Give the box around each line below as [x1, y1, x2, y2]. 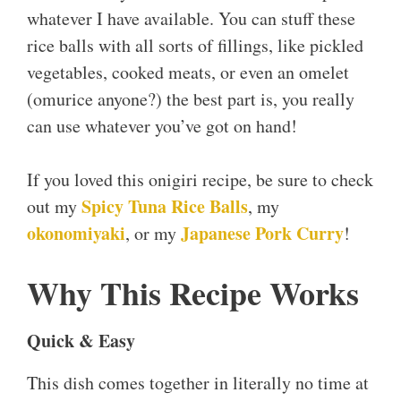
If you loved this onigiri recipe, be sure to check [27, 167, 373, 192]
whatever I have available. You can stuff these [27, 6, 355, 31]
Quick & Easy [27, 328, 135, 354]
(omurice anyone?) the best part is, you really [27, 87, 354, 112]
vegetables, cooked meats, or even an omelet [27, 60, 349, 85]
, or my [125, 221, 181, 246]
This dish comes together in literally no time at [27, 371, 369, 396]
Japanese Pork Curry [181, 220, 344, 247]
